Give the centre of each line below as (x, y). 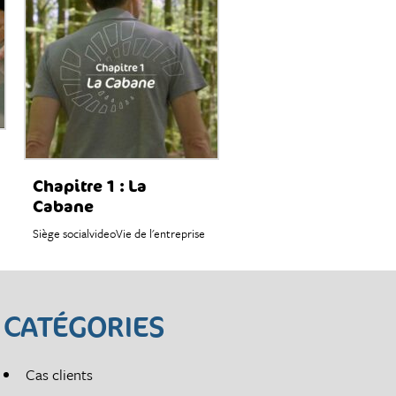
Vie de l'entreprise (160, 233)
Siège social (61, 233)
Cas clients (60, 374)
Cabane (63, 206)
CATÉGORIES (85, 326)
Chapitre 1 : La (89, 185)
